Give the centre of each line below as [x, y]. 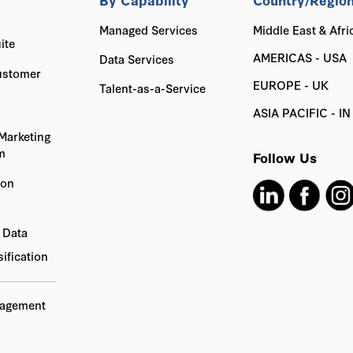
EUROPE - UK [291, 85]
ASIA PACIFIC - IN [302, 112]
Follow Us [285, 157]
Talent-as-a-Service [152, 88]
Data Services [136, 59]
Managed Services [148, 30]
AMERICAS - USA [300, 57]
